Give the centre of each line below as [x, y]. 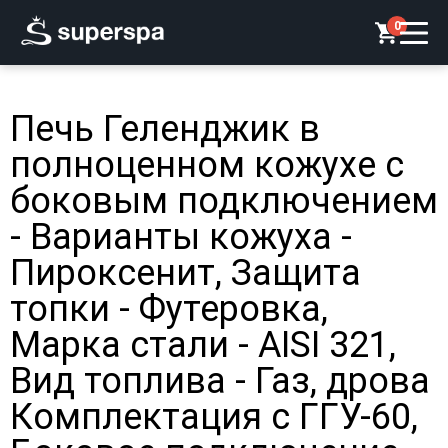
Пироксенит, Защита [185, 273]
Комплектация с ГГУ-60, [214, 417]
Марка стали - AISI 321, [203, 345]
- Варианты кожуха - [181, 237]
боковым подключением [224, 201]
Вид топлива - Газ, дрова [220, 381]
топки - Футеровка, [169, 309]
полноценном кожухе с [207, 165]
